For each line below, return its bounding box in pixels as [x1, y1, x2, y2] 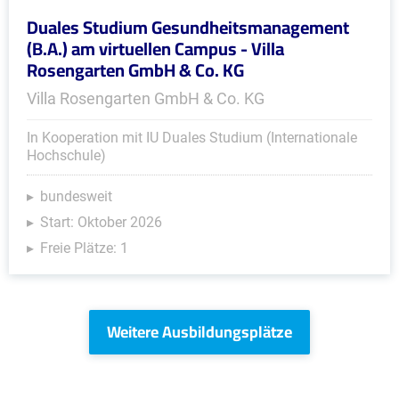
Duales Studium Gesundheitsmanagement [27, 11, 349, 44]
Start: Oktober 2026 [40, 214, 162, 231]
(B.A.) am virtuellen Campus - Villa [27, 32, 284, 65]
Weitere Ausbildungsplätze [107, 317, 292, 346]
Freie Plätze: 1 [40, 240, 128, 256]
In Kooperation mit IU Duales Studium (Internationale [27, 129, 357, 146]
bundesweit [40, 188, 112, 205]
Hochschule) [27, 147, 106, 164]
